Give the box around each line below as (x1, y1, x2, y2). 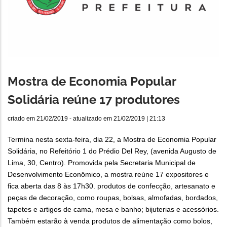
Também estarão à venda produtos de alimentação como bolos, (8, 217, 212, 225)
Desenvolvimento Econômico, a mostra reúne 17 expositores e (8, 170, 209, 179)
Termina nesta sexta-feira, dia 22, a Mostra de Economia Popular (8, 135, 216, 144)
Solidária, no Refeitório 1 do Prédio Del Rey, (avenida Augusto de (8, 147, 216, 156)
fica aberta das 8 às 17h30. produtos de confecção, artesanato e (8, 182, 215, 191)
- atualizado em (68, 115, 113, 123)
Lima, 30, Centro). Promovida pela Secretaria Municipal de (8, 159, 196, 167)
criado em (8, 115, 36, 123)
